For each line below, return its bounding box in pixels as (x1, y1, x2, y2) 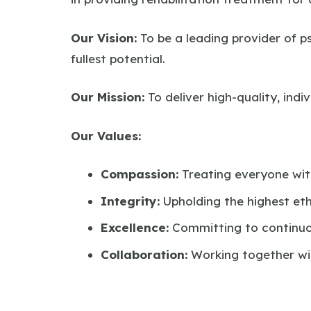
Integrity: (100, 193, 160, 208)
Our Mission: (71, 90, 144, 104)
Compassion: (100, 167, 178, 181)
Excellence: (100, 220, 169, 235)
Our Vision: (71, 30, 137, 45)
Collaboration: (100, 246, 187, 262)
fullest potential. (71, 51, 165, 66)
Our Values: (71, 128, 141, 143)
